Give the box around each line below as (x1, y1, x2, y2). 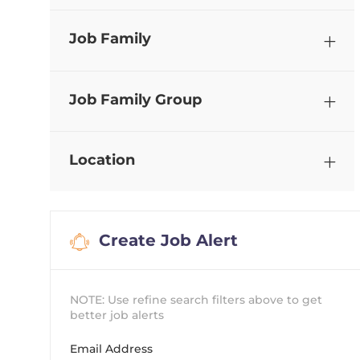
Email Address (70, 342, 153, 357)
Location (69, 151, 135, 170)
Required (152, 341, 206, 356)
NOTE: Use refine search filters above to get (70, 292, 322, 308)
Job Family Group (69, 90, 202, 108)
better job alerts (70, 308, 164, 323)
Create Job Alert (99, 231, 238, 251)
